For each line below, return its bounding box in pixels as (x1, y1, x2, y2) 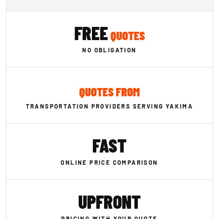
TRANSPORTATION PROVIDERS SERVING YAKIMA (25, 103, 194, 109)
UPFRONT (78, 190, 141, 213)
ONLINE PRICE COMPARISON (61, 159, 158, 166)
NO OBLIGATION (82, 46, 137, 53)
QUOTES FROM (79, 84, 140, 99)
